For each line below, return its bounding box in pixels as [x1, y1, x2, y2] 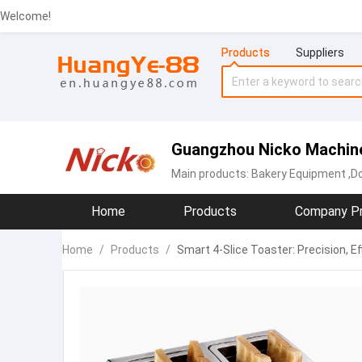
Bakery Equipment [251, 167, 346, 180]
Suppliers [295, 46, 344, 59]
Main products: [171, 167, 251, 180]
